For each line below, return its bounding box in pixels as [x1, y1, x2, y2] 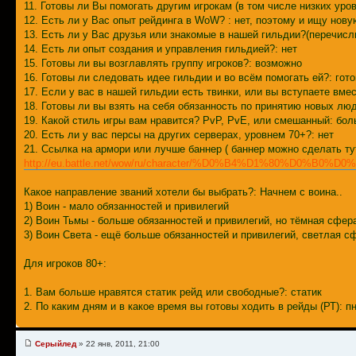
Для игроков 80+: [24, 257, 106, 269]
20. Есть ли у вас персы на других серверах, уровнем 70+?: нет [24, 128, 334, 141]
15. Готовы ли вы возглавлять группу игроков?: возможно [24, 56, 302, 69]
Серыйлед [35, 339, 76, 349]
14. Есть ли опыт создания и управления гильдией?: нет [24, 42, 297, 55]
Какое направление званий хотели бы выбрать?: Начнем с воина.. [24, 185, 342, 198]
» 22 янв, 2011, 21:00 [76, 339, 160, 349]
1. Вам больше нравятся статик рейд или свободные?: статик [24, 285, 322, 298]
